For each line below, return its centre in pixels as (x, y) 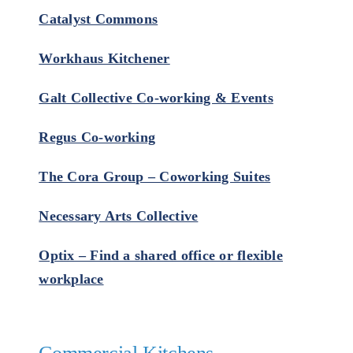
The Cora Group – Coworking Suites (155, 176)
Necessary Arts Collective (119, 216)
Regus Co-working (97, 137)
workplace (71, 279)
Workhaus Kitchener (104, 58)
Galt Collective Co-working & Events (156, 98)
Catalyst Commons (98, 19)
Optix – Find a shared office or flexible (161, 255)
